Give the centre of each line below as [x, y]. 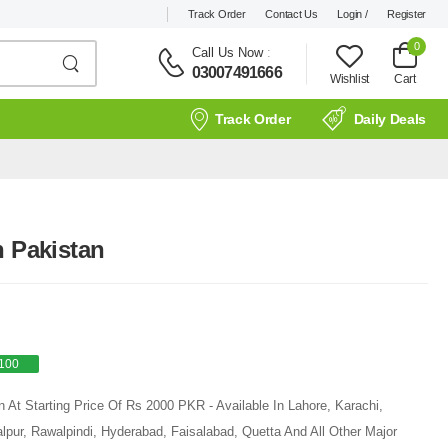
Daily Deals [389, 119]
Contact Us [291, 13]
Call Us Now [227, 52]
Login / [352, 13]
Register [406, 13]
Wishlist [349, 78]
